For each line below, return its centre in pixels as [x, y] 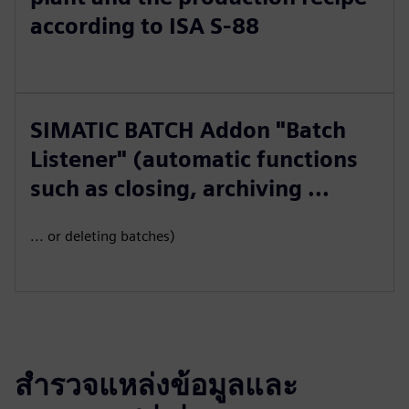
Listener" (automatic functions [194, 159]
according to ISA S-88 [145, 26]
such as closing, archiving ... [180, 189]
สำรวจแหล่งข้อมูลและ [156, 385]
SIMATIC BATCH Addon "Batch [188, 130]
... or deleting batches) [103, 236]
